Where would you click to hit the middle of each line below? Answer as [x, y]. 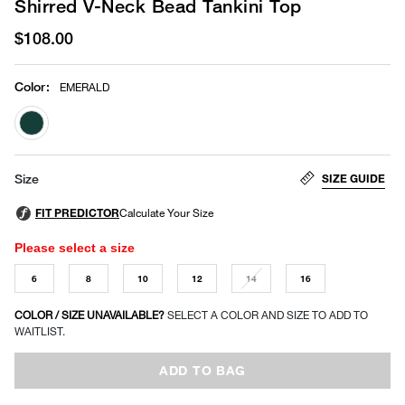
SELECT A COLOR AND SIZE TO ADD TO [268, 315]
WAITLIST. [40, 331]
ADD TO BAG [202, 370]
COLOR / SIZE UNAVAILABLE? [91, 315]
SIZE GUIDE [353, 178]
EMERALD [85, 87]
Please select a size [75, 247]
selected [58, 151]
